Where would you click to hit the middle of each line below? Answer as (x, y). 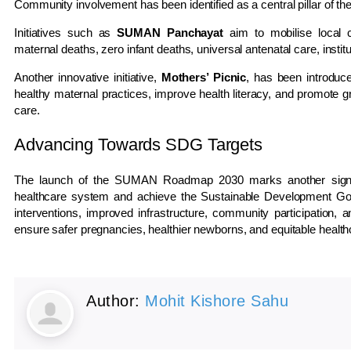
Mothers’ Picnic (204, 77)
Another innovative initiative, (88, 77)
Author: (116, 300)
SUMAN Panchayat (170, 32)
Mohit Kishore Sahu (217, 300)
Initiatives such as (66, 32)
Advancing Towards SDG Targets (139, 144)
